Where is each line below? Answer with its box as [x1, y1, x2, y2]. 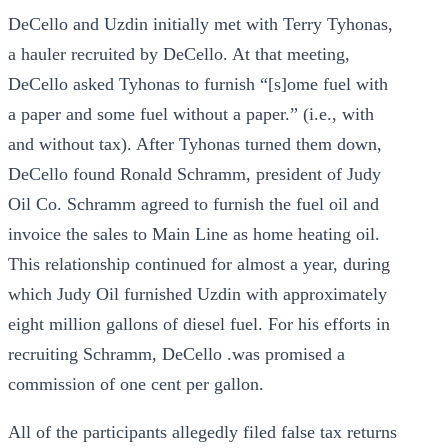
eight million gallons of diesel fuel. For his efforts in [8, 314, 390, 334]
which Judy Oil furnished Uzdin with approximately [8, 284, 387, 304]
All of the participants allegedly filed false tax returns [8, 422, 397, 442]
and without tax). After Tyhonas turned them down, [8, 134, 382, 154]
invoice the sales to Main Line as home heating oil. [8, 224, 380, 244]
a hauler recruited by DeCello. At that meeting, [8, 44, 350, 64]
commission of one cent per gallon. [8, 374, 264, 394]
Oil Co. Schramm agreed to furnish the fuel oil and [8, 194, 379, 214]
